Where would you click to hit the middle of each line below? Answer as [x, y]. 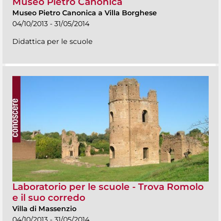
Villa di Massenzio [44, 208]
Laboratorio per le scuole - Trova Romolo [108, 186]
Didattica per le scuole [53, 42]
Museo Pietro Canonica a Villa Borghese [85, 13]
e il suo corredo [49, 197]
